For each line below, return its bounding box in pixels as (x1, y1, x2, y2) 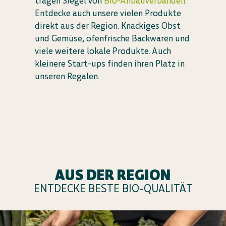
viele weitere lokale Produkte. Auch (35, 45, 171, 56)
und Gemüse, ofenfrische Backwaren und (35, 32, 190, 44)
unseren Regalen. (35, 70, 99, 82)
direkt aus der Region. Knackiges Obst (35, 20, 181, 31)
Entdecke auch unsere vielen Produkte (35, 7, 181, 19)
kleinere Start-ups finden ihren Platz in (35, 58, 185, 69)
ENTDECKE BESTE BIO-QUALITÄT (33, 181, 193, 195)
